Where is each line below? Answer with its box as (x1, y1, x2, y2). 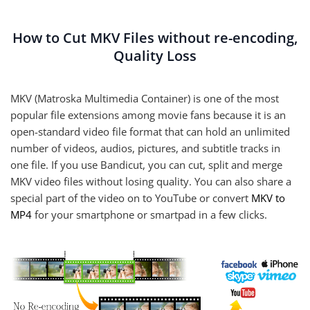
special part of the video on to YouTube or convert (10, 191, 251, 205)
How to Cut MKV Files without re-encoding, (12, 28, 298, 47)
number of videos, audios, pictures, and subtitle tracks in (10, 141, 280, 155)
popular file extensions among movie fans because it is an (10, 108, 286, 122)
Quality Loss (113, 46, 197, 65)
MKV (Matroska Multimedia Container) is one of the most (10, 91, 279, 105)
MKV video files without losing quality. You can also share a (10, 174, 291, 188)
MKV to (251, 191, 285, 205)
